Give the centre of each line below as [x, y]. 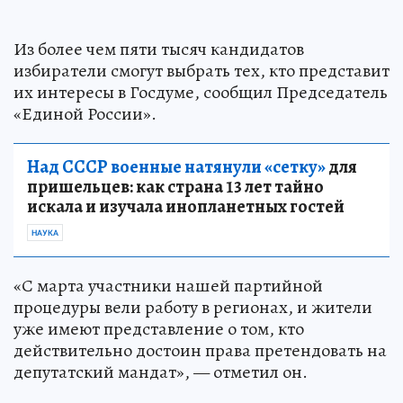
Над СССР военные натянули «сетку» [176, 166]
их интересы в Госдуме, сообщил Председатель [201, 92]
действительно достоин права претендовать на [200, 350]
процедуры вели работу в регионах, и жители [193, 307]
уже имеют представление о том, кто [159, 328]
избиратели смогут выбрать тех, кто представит [201, 70]
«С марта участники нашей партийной [168, 285]
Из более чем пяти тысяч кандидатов [159, 49]
